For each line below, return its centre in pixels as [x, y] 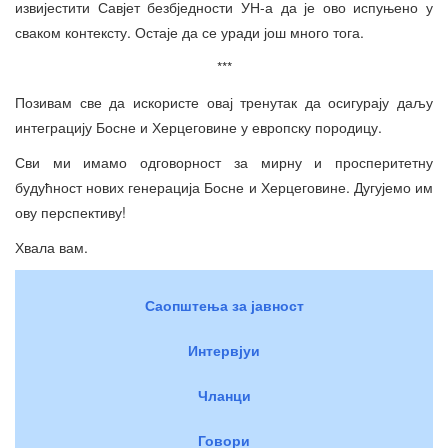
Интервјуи [224, 350]
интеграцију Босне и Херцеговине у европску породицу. [198, 127]
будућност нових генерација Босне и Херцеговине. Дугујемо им [224, 187]
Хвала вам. [51, 247]
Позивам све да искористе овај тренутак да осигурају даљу [224, 102]
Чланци [224, 395]
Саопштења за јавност [224, 305]
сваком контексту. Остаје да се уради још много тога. [189, 32]
